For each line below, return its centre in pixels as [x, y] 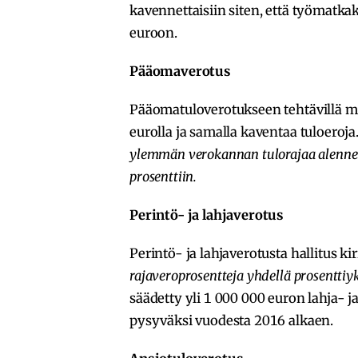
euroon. [153, 33]
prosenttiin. [163, 177]
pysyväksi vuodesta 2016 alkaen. [232, 321]
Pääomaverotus [180, 72]
